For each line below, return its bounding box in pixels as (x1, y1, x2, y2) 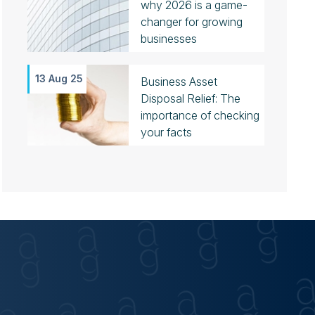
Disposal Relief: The (140, 91, 240, 105)
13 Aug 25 (34, 72, 83, 84)
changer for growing (140, 15, 243, 29)
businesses (140, 32, 197, 46)
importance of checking (140, 108, 259, 122)
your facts (140, 125, 192, 139)
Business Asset (140, 75, 217, 89)
